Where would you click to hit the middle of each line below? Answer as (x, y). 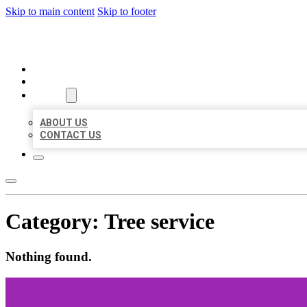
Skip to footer (127, 11)
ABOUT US (64, 123)
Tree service (159, 222)
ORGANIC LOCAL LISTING (106, 40)
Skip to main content (50, 11)
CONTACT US (71, 135)
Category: (55, 222)
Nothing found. (49, 256)
